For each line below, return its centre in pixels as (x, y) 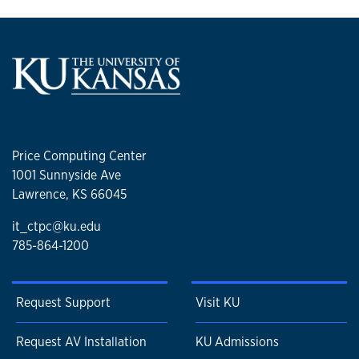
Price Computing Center (79, 155)
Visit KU (218, 303)
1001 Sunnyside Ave (67, 175)
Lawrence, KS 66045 (69, 194)
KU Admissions (237, 342)
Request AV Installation (81, 342)
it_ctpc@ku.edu (56, 226)
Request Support (63, 303)
